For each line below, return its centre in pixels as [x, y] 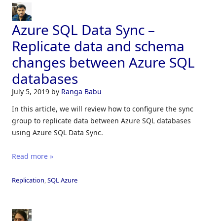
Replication [28, 180]
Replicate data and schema [98, 46]
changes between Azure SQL [103, 62]
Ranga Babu [81, 92]
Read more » [33, 156]
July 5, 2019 [32, 92]
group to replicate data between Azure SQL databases [101, 121]
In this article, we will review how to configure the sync [103, 109]
